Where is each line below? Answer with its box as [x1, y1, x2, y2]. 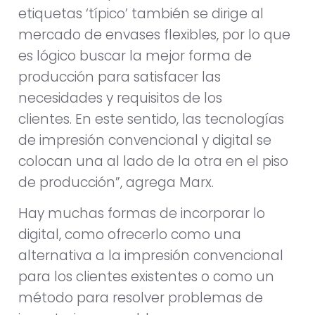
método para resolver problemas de [18, 288, 263, 308]
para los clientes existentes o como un [18, 267, 274, 287]
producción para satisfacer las [18, 67, 221, 86]
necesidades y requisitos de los [18, 88, 222, 108]
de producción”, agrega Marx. [18, 172, 214, 192]
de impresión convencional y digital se [18, 130, 271, 150]
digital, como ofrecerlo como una [18, 225, 241, 245]
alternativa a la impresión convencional [18, 246, 283, 266]
